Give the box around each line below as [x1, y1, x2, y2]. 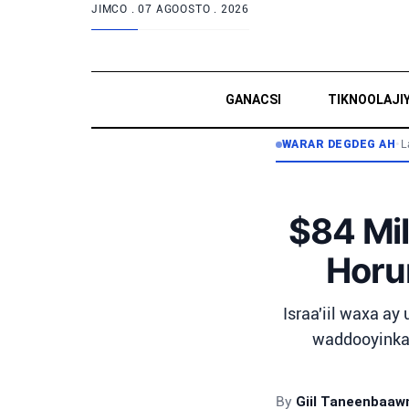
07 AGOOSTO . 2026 [138, 3, 250, 16]
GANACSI [225, 92, 281, 108]
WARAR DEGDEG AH [282, 138, 396, 152]
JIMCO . [91, 3, 139, 16]
